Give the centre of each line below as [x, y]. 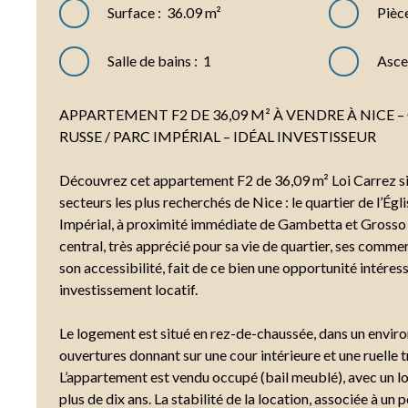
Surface [132, 13]
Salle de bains [150, 61]
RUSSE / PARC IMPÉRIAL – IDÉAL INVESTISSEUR [218, 137]
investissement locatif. [128, 290]
